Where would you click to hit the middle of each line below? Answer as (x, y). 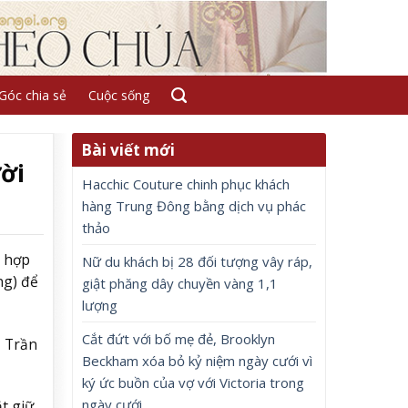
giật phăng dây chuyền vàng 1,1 (180, 283)
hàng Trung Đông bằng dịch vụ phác (194, 206)
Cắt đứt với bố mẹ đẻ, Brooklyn (179, 339)
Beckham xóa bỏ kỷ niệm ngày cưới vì (198, 361)
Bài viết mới (128, 150)
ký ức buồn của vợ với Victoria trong (194, 382)
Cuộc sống (118, 95)
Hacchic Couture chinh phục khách (186, 184)
